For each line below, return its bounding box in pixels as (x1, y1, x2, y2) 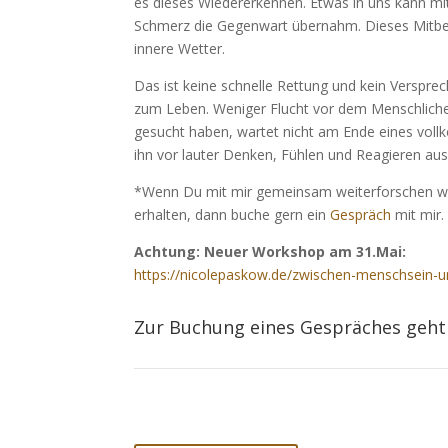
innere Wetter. (134, 39, 226, 59)
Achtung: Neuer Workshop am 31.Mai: (134, 242, 407, 262)
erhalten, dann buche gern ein (134, 205, 331, 225)
